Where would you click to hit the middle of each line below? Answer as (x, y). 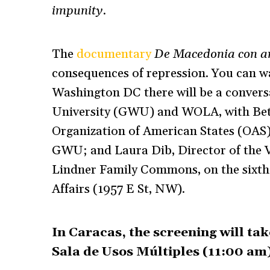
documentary (114, 55)
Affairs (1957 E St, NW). (118, 190)
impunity (77, 11)
